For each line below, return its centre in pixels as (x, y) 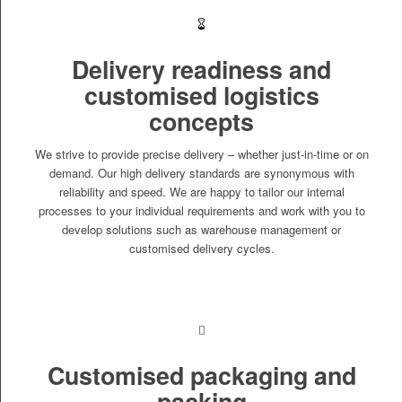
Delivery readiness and (201, 69)
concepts (201, 121)
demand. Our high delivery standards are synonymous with (201, 172)
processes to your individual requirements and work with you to (201, 210)
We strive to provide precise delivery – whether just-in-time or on (201, 153)
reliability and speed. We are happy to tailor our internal (201, 191)
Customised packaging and (201, 375)
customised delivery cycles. (201, 248)
